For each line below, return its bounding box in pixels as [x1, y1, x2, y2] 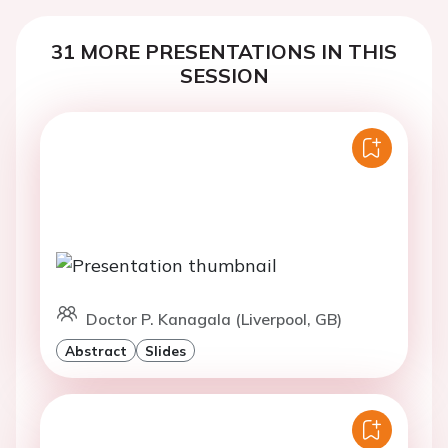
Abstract [65, 342, 127, 360]
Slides [145, 342, 186, 360]
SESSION [179, 63, 269, 88]
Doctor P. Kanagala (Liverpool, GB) [86, 309, 342, 330]
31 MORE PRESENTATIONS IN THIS [51, 39, 397, 64]
